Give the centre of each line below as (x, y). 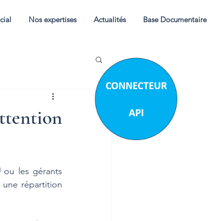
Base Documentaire (175, 19)
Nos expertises (52, 19)
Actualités (110, 19)
